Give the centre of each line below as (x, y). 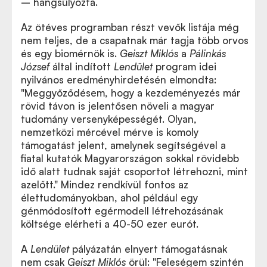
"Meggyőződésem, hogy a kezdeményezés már (131, 92)
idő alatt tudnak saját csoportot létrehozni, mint (134, 171)
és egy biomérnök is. (70, 53)
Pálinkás (208, 53)
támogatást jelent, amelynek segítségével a (123, 145)
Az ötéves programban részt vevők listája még (130, 27)
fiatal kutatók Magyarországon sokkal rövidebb (130, 158)
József (35, 66)
